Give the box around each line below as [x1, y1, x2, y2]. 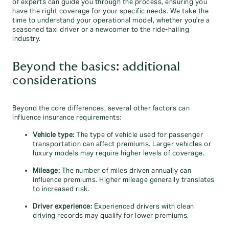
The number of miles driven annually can [60, 167, 191, 175]
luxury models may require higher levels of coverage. [33, 149, 204, 157]
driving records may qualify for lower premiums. [33, 212, 189, 220]
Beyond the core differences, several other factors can [12, 104, 190, 112]
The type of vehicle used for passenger [74, 131, 203, 139]
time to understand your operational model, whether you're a [12, 16, 210, 25]
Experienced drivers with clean [92, 202, 194, 211]
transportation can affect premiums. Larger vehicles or [33, 140, 211, 148]
